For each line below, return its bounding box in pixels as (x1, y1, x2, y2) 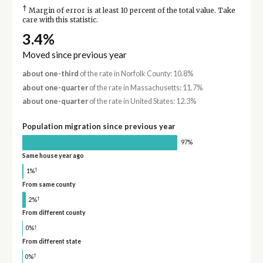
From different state (22, 238, 81, 245)
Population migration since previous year (22, 122, 176, 131)
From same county (22, 180, 76, 188)
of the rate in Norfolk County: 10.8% (78, 69, 193, 79)
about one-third (22, 69, 79, 79)
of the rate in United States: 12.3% (87, 97, 196, 106)
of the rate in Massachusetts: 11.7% (87, 83, 203, 92)
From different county (22, 209, 86, 217)
